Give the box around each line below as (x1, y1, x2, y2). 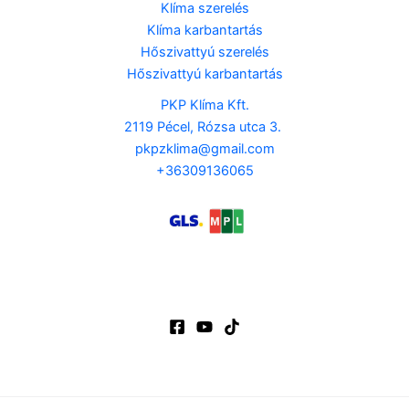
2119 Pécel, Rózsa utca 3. (124, 118, 285, 135)
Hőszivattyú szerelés (140, 43, 269, 60)
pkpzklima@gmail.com (134, 140, 275, 157)
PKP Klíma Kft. (160, 96, 249, 113)
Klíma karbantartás (146, 21, 263, 38)
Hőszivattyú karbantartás (126, 65, 283, 82)
